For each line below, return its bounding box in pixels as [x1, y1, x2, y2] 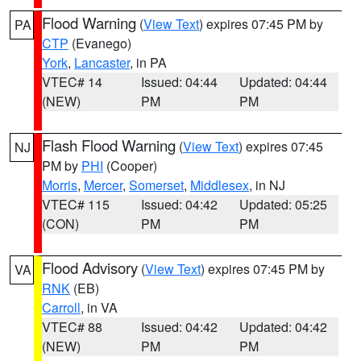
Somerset [129, 176, 184, 194]
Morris [42, 176, 77, 194]
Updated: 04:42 [239, 317, 328, 336]
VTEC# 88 [42, 317, 102, 336]
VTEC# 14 [42, 73, 102, 91]
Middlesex [190, 176, 249, 194]
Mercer [84, 176, 122, 194]
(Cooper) [103, 156, 157, 175]
